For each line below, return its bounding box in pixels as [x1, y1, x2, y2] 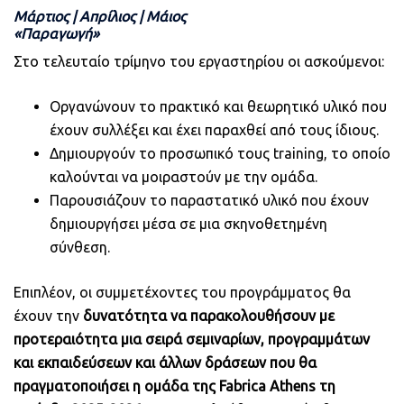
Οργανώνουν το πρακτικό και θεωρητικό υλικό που [50, 97, 387, 115]
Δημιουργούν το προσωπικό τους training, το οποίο [50, 144, 390, 161]
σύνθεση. [50, 238, 110, 255]
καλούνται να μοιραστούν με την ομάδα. [50, 168, 317, 185]
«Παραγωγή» [14, 24, 99, 41]
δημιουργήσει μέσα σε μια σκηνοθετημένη [50, 215, 327, 232]
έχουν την [14, 307, 83, 324]
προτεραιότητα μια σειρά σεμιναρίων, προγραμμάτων [14, 330, 370, 347]
